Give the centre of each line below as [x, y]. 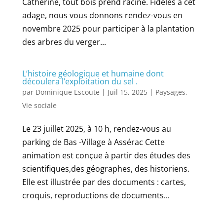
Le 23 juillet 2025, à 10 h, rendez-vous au [96, 129]
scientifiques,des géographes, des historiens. [106, 169]
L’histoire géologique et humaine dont [93, 74]
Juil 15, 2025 [127, 92]
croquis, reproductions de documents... [96, 195]
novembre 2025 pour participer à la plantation [108, 29]
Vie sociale [39, 105]
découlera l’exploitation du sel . [80, 81]
